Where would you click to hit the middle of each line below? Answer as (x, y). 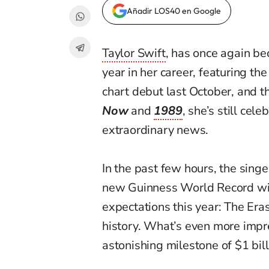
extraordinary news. (156, 130)
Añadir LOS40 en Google (174, 11)
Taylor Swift (134, 53)
